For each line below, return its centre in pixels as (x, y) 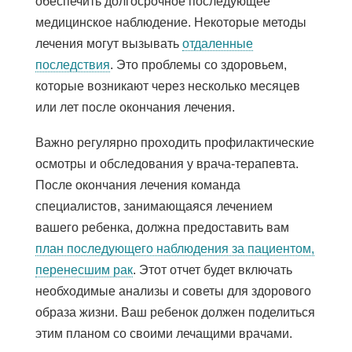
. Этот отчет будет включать (212, 269)
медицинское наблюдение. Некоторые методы (170, 22)
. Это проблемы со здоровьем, (198, 64)
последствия (72, 64)
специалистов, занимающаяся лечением (154, 206)
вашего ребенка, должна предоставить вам (162, 227)
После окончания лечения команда (137, 185)
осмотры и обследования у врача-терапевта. (167, 163)
